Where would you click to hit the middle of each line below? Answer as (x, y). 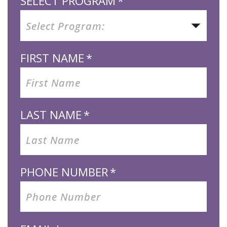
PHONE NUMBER (64, 172)
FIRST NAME (52, 58)
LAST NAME (51, 115)
